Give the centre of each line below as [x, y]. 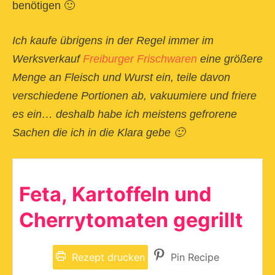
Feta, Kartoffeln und [115, 195]
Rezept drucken [107, 258]
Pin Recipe [193, 258]
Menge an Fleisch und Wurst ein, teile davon [121, 78]
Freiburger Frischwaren [140, 59]
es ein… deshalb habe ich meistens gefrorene [125, 114]
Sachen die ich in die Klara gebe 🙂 [99, 133]
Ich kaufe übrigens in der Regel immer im [113, 41]
